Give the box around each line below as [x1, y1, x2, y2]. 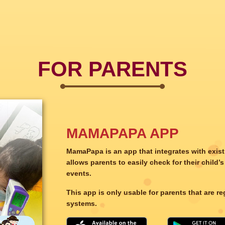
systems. [66, 199, 97, 208]
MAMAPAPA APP [66, 126, 179, 142]
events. [66, 169, 91, 178]
